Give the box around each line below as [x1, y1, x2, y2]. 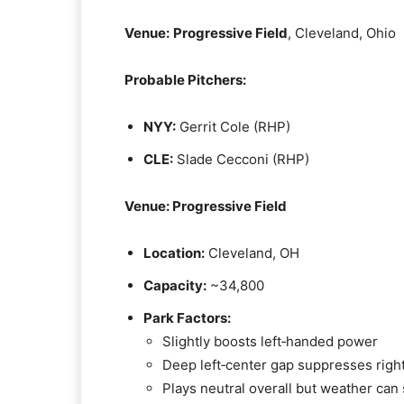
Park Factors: [143, 309, 231, 326]
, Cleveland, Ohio [288, 24, 396, 41]
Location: [143, 244, 205, 262]
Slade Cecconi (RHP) [173, 151, 309, 168]
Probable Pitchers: [124, 71, 246, 88]
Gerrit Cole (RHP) [176, 118, 290, 135]
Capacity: [143, 277, 207, 294]
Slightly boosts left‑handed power [162, 333, 378, 350]
